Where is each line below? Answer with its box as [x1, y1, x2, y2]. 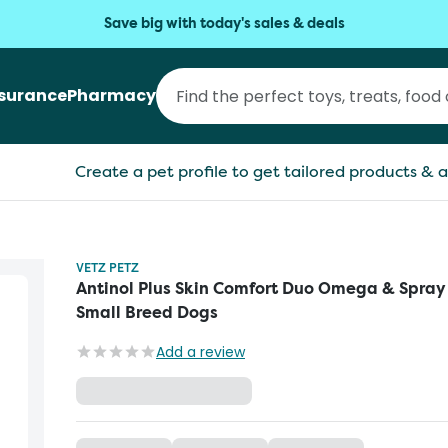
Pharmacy [67, 84, 156, 107]
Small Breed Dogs [76, 302, 218, 323]
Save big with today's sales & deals [103, 14, 345, 33]
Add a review [156, 342, 245, 362]
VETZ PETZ [76, 259, 139, 276]
